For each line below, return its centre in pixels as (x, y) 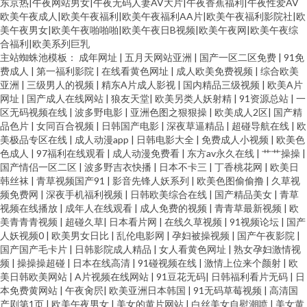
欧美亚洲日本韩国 (148, 290)
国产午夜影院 (267, 235)
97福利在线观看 (72, 153)
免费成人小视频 (236, 139)
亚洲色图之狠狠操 (170, 112)
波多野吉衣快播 (119, 167)
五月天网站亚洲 (159, 57)
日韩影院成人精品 (114, 249)
